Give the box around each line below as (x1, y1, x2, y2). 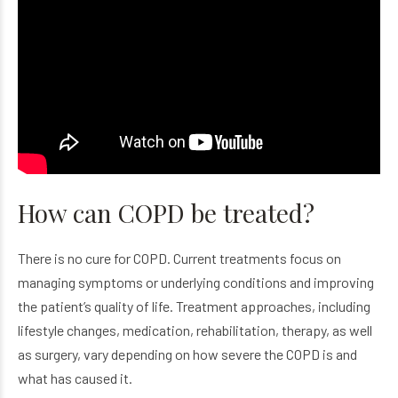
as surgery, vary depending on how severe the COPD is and (18, 346, 357, 363)
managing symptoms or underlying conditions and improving (18, 274, 374, 291)
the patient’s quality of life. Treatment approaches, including (18, 298, 370, 315)
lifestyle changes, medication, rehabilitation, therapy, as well (18, 322, 372, 339)
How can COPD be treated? (18, 196, 314, 230)
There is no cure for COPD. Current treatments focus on (18, 250, 341, 267)
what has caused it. (18, 370, 132, 387)
